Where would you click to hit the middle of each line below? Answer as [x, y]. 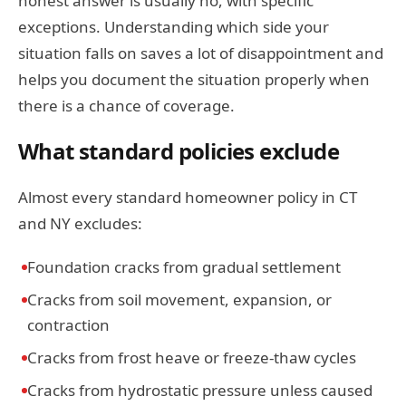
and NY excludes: [80, 223]
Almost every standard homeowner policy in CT [188, 197]
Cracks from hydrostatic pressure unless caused [200, 390]
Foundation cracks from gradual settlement [184, 267]
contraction [68, 325]
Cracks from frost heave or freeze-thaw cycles [192, 358]
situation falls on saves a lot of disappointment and [201, 53]
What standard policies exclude [179, 151]
